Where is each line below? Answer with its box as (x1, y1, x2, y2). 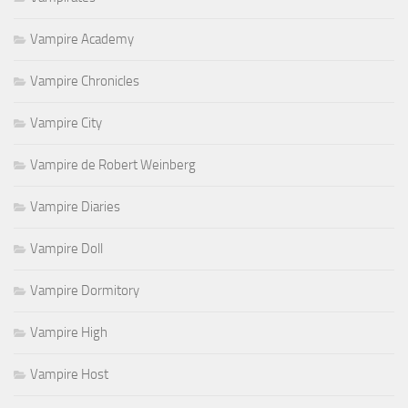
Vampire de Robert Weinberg (30, 156, 196, 173)
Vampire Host (30, 365, 108, 382)
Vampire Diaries (30, 198, 120, 215)
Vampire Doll (30, 240, 103, 257)
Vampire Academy (30, 30, 134, 47)
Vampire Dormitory (30, 281, 139, 299)
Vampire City (30, 114, 102, 131)
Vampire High (30, 323, 107, 341)
